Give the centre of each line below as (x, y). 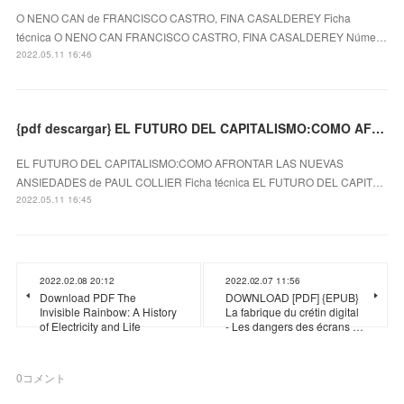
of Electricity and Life (91, 326)
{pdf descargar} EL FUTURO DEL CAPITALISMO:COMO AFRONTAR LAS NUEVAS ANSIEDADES (378, 128)
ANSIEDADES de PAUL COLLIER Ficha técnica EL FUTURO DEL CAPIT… (200, 181)
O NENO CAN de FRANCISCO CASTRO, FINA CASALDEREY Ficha (184, 17)
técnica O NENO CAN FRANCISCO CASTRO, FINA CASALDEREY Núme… (202, 36)
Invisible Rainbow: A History (109, 311)
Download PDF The (88, 297)
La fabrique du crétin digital (292, 311)
